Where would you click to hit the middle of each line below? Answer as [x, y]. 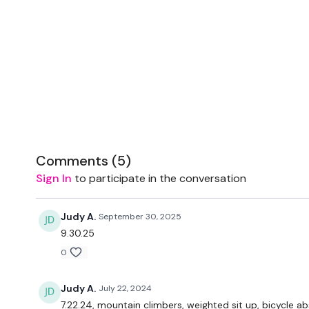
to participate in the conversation [159, 178]
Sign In [54, 178]
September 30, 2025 [140, 217]
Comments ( [77, 161]
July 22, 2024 [125, 288]
